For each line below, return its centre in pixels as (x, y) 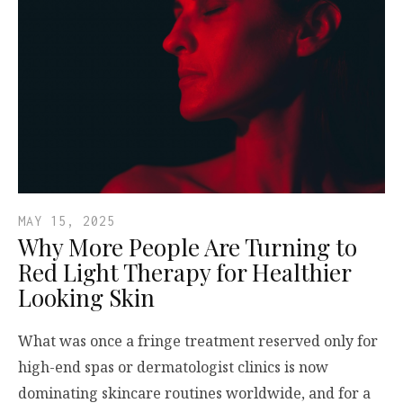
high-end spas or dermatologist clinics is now (173, 367)
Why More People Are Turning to (188, 247)
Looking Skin (86, 298)
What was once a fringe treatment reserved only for (198, 341)
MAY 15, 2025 (67, 221)
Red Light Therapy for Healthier (184, 273)
